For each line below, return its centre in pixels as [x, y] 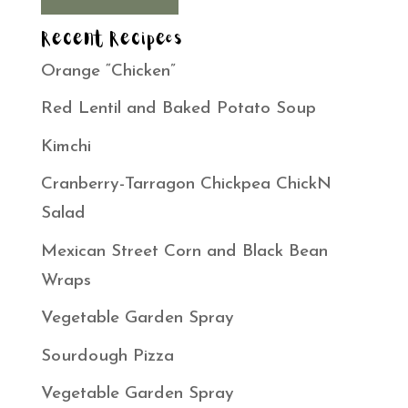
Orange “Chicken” [108, 71]
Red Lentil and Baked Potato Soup [178, 109]
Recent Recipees [112, 39]
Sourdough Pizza [107, 356]
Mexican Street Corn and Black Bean [184, 251]
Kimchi [66, 147]
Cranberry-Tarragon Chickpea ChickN [186, 185]
